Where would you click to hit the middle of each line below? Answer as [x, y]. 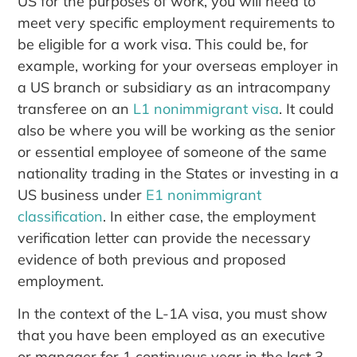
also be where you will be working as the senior [177, 130]
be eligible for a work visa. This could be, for [163, 44]
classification [61, 216]
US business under [82, 194]
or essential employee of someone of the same [173, 151]
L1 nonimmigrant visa [206, 108]
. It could [307, 108]
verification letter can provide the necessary [165, 237]
